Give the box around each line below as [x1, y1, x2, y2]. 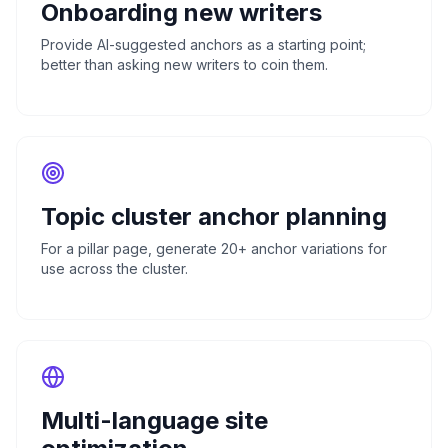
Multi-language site [41, 405, 268, 435]
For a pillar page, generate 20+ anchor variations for [41, 239, 387, 257]
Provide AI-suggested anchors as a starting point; [41, 35, 366, 53]
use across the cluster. [41, 259, 188, 277]
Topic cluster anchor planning [41, 201, 387, 231]
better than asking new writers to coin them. [41, 55, 328, 73]
